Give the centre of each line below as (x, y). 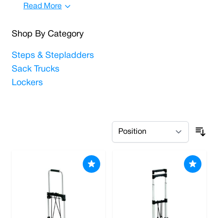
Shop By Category (48, 34)
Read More (43, 6)
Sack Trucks (36, 69)
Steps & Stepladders (53, 56)
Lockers (27, 83)
